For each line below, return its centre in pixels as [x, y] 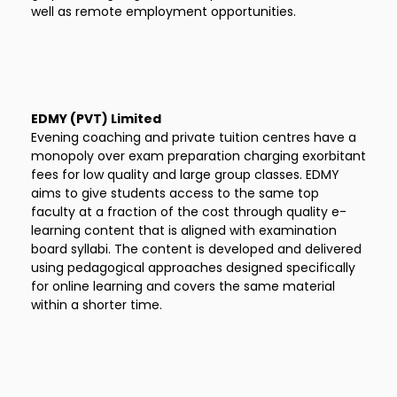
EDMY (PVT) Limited [96, 119]
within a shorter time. [97, 305]
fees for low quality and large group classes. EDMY [185, 175]
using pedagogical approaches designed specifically [193, 268]
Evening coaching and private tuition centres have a [194, 137]
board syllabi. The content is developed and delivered [196, 249]
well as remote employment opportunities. [163, 12]
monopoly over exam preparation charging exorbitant [198, 156]
